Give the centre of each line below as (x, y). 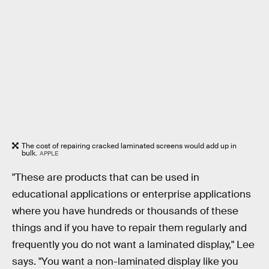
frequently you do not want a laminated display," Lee (133, 245)
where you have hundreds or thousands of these (125, 211)
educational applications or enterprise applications (131, 195)
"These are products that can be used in (106, 178)
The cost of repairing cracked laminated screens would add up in (129, 146)
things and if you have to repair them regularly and (129, 228)
